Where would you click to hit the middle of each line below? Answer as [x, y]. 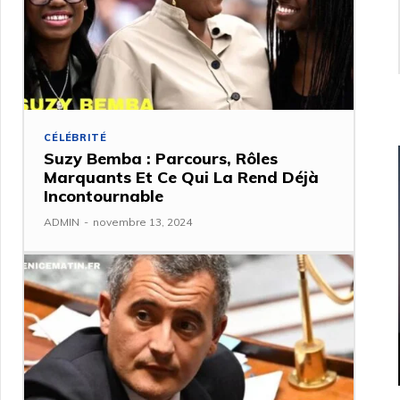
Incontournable [104, 196]
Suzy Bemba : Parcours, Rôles [161, 159]
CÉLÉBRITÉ [75, 138]
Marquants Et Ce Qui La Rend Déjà [182, 178]
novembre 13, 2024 [143, 222]
